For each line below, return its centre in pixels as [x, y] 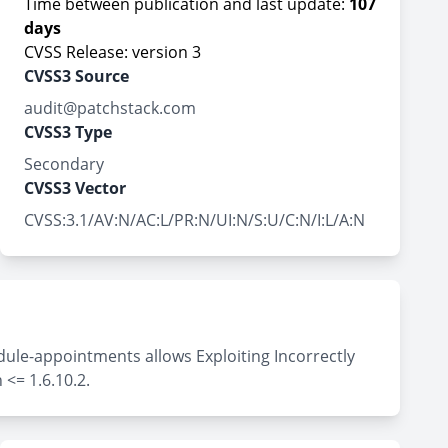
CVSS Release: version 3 [112, 52]
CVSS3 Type [68, 132]
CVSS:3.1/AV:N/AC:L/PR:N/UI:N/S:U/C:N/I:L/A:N [194, 220]
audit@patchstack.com [110, 108]
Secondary [64, 164]
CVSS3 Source [76, 76]
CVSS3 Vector [75, 188]
